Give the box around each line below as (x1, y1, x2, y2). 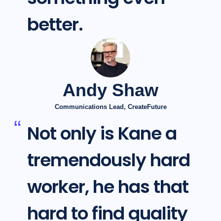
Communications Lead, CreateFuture (54, 103, 167, 111)
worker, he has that (27, 174, 188, 200)
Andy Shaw (63, 80, 158, 101)
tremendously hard (27, 147, 190, 173)
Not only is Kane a (27, 121, 177, 147)
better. (27, 12, 83, 37)
